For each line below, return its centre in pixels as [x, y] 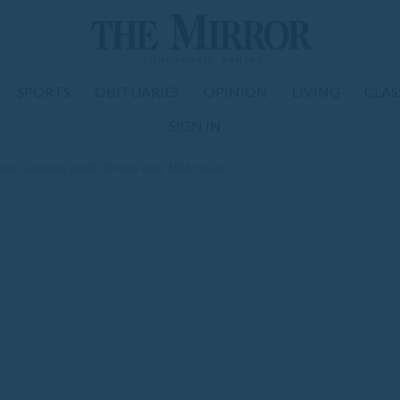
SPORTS [44, 92]
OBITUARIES [137, 92]
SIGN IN [195, 125]
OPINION [236, 92]
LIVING [316, 92]
